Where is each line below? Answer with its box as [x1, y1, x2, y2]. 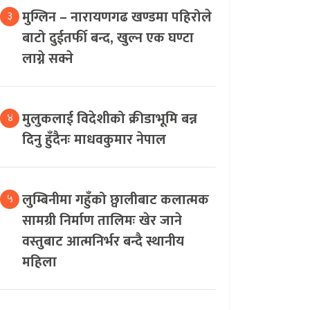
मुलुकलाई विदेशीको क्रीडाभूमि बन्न [22, 107, 197, 131]
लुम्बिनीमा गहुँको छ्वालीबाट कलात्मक [22, 188, 209, 212]
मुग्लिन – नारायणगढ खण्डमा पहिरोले [22, 5, 212, 29]
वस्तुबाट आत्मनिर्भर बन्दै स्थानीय [22, 229, 184, 253]
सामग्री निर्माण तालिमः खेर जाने [22, 208, 182, 232]
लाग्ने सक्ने [22, 46, 73, 71]
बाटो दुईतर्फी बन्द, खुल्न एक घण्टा [22, 26, 194, 50]
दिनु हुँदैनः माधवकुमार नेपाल [22, 127, 166, 152]
